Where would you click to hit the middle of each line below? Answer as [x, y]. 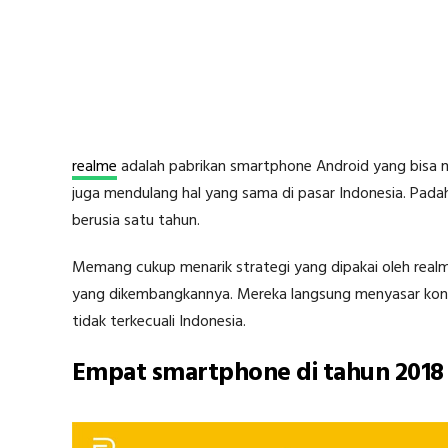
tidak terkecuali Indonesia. [159, 322]
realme [94, 167]
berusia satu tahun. [136, 221]
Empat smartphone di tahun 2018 [258, 373]
